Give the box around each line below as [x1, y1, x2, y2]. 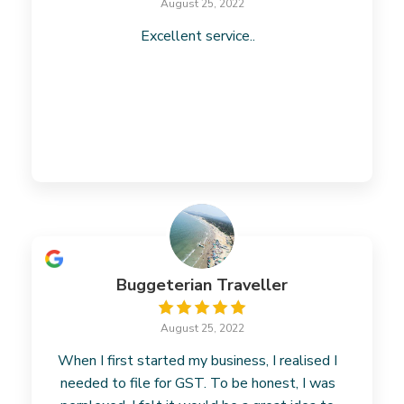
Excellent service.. [140, 26, 255, 46]
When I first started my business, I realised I [58, 351, 337, 371]
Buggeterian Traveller [116, 274, 288, 296]
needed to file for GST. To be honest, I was [60, 373, 335, 393]
